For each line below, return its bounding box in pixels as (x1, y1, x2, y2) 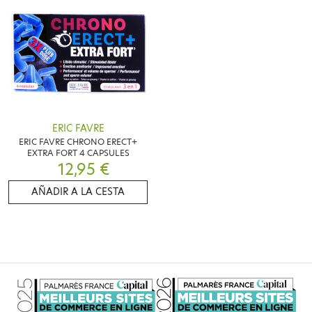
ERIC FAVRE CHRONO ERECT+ (19, 135, 137, 148)
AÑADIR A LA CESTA (31, 185, 125, 198)
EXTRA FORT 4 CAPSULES (26, 146, 130, 159)
